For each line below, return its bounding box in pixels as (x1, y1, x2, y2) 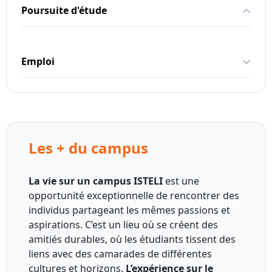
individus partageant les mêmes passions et (29, 203, 230, 217)
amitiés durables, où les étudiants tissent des (29, 233, 236, 246)
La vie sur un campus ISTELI (29, 174, 163, 188)
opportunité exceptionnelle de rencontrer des (29, 189, 239, 203)
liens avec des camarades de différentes (29, 247, 212, 261)
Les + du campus (29, 138, 148, 158)
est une (163, 174, 199, 188)
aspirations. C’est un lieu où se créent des (29, 218, 218, 232)
